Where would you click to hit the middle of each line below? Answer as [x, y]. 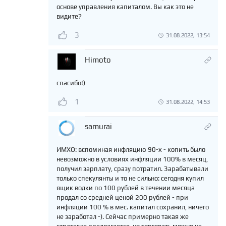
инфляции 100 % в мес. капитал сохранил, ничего [133, 207]
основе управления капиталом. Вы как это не [125, 7]
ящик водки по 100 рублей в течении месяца [126, 188]
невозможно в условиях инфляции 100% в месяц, [132, 159]
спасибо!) [71, 83]
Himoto [98, 60]
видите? [69, 17]
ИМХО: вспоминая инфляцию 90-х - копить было [131, 150]
